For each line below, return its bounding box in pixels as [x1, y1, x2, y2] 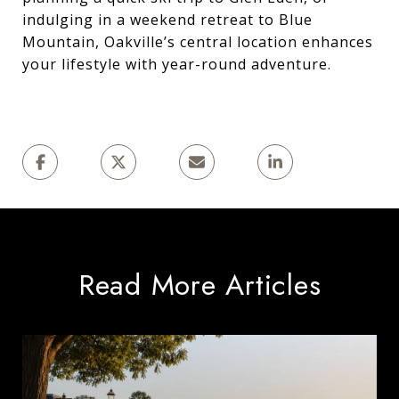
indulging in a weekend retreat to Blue [22, 9, 313, 29]
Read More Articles [77, 264, 322, 305]
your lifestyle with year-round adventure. [22, 53, 331, 74]
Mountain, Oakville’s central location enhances [22, 31, 373, 52]
